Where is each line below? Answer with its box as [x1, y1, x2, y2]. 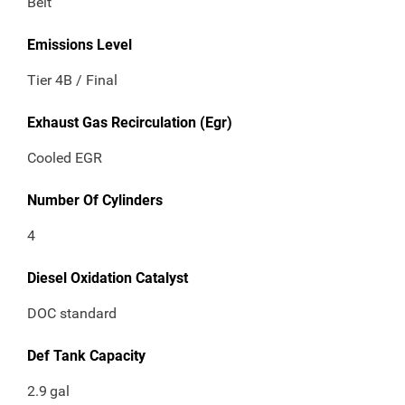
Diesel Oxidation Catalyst [27, 269, 188, 287]
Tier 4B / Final [27, 71, 118, 89]
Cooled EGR [27, 149, 102, 167]
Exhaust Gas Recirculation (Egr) [27, 114, 232, 132]
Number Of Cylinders [27, 192, 163, 210]
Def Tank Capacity [27, 347, 146, 365]
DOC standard [27, 305, 117, 323]
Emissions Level [27, 36, 132, 54]
